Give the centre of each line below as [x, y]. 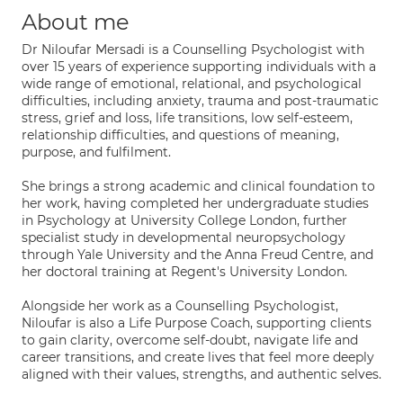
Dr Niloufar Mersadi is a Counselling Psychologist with [193, 49]
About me [76, 22]
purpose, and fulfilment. [96, 152]
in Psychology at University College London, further [184, 220]
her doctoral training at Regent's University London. [184, 272]
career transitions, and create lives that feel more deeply [198, 357]
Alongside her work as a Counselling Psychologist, [180, 306]
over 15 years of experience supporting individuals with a [199, 67]
